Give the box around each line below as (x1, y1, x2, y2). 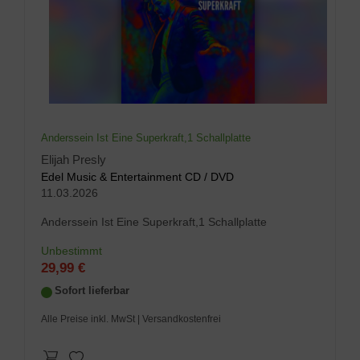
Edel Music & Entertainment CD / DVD (41, 170, 234, 184)
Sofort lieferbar (55, 284, 129, 297)
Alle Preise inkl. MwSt (41, 313, 137, 325)
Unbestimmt (41, 244, 102, 258)
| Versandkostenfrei (137, 313, 221, 325)
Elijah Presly (41, 153, 106, 167)
